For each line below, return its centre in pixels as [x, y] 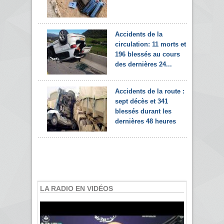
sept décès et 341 [141, 101]
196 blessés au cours [147, 54]
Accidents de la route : [150, 91]
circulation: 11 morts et [150, 44]
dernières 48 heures [145, 121]
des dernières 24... [143, 64]
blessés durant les [143, 111]
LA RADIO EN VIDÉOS [76, 188]
